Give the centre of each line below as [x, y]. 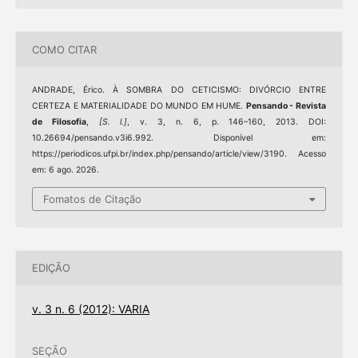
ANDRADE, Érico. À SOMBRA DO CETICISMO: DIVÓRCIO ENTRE [179, 90]
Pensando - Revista [286, 106]
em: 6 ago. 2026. [65, 170]
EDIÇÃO [51, 268]
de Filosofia [59, 122]
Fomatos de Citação [92, 199]
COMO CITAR [64, 49]
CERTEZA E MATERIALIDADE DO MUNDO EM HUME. [139, 106]
